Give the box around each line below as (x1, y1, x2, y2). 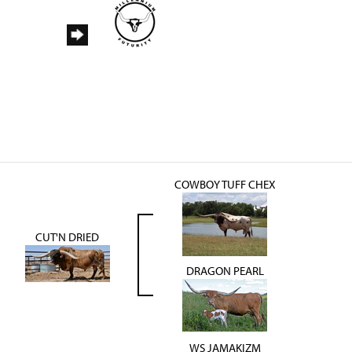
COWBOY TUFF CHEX (174, 177, 276, 192)
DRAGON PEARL (185, 263, 264, 279)
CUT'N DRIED (35, 229, 99, 245)
